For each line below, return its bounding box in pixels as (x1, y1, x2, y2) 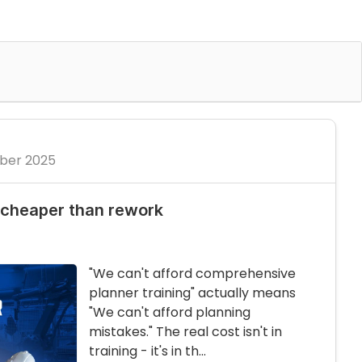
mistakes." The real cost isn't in (89, 322, 282, 342)
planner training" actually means (89, 284, 296, 303)
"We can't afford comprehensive (89, 264, 296, 284)
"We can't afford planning (89, 303, 250, 322)
